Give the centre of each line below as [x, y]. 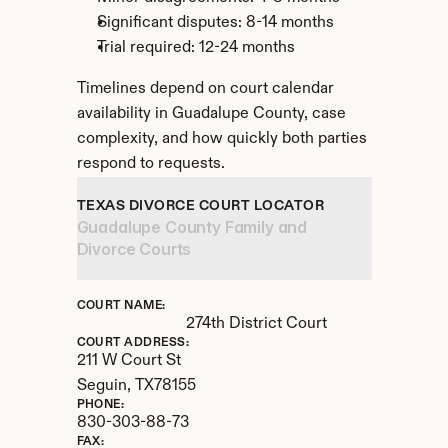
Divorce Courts [134, 249]
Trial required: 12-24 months [195, 48]
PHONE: [100, 405]
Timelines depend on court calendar [205, 89]
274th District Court [256, 324]
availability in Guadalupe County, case [211, 114]
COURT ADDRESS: [133, 343]
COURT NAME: [121, 306]
